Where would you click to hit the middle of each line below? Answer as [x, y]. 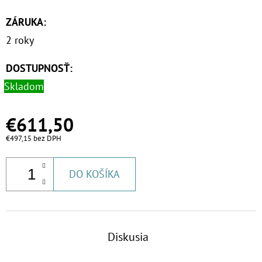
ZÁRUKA [25, 22]
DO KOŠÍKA [94, 174]
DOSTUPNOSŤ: [39, 68]
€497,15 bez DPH [34, 139]
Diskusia [128, 237]
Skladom [24, 87]
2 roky [20, 40]
